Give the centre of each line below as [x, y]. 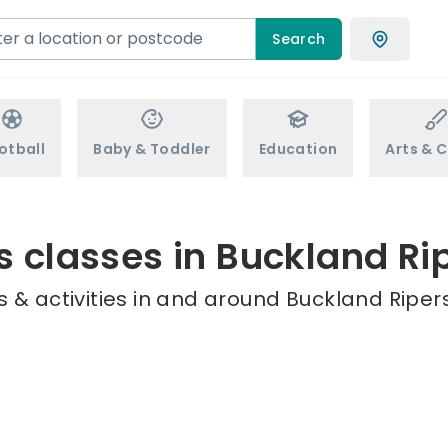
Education [298, 149]
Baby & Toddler [152, 149]
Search [299, 38]
